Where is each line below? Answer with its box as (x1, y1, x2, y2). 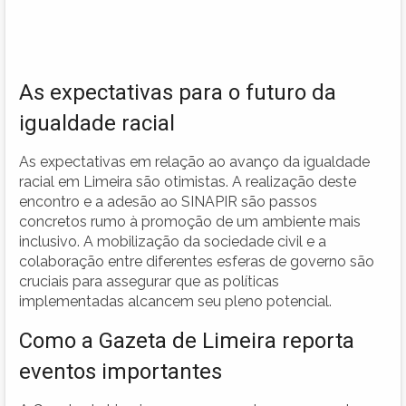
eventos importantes (19, 358, 222, 384)
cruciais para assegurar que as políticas (19, 272, 279, 290)
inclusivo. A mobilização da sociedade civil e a (19, 232, 326, 250)
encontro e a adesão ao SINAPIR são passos (19, 192, 317, 210)
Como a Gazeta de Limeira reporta (19, 327, 354, 353)
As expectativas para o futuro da (19, 79, 336, 105)
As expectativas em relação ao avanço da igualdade (19, 152, 370, 170)
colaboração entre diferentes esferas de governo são (19, 252, 374, 270)
